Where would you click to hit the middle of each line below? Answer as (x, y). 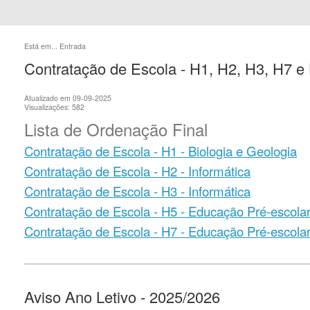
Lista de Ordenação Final (116, 129)
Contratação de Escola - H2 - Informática (137, 171)
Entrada (73, 46)
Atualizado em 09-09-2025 (68, 98)
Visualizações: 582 (54, 107)
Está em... (42, 46)
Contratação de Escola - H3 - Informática (137, 191)
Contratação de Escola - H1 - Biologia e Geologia (161, 151)
